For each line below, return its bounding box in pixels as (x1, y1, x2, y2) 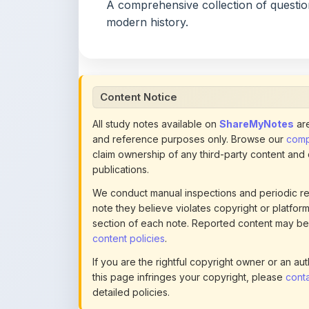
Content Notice (100, 2, 177, 15)
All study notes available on (92, 30, 219, 41)
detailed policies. (92, 198, 170, 210)
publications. (92, 75, 149, 87)
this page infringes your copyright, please (92, 183, 286, 195)
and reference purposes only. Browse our (92, 45, 286, 57)
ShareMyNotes (219, 30, 294, 41)
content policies (92, 144, 165, 156)
